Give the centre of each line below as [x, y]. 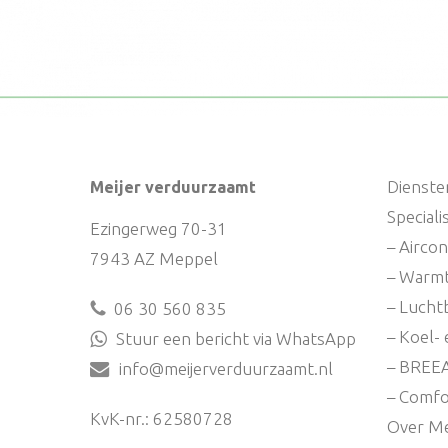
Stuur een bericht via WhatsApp [236, 338]
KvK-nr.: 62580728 [161, 418]
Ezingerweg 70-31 [158, 228]
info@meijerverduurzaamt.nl [226, 368]
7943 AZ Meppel [154, 258]
